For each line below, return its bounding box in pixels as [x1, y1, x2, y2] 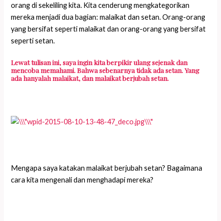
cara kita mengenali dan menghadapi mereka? [11, 176, 154, 184]
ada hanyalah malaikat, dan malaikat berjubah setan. [11, 74, 169, 83]
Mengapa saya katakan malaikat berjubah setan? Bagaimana [11, 164, 203, 173]
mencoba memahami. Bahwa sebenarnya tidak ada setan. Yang [11, 66, 200, 75]
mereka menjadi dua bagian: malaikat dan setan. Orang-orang [11, 12, 206, 21]
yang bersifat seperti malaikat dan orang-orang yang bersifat [11, 24, 206, 33]
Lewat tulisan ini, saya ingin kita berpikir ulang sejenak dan [11, 58, 188, 67]
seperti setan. [11, 36, 55, 45]
